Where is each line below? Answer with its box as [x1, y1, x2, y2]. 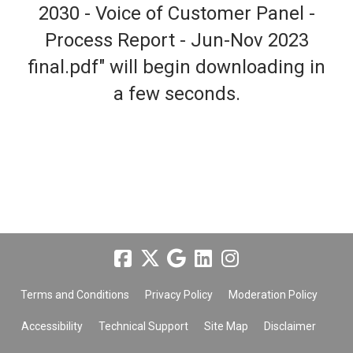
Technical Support [98, 320, 188, 333]
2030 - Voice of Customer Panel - [38, 2, 315, 24]
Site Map [204, 320, 248, 333]
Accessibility [21, 320, 83, 333]
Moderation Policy [228, 288, 318, 301]
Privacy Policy [144, 288, 213, 301]
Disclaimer [264, 320, 316, 333]
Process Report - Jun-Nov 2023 [44, 29, 309, 51]
